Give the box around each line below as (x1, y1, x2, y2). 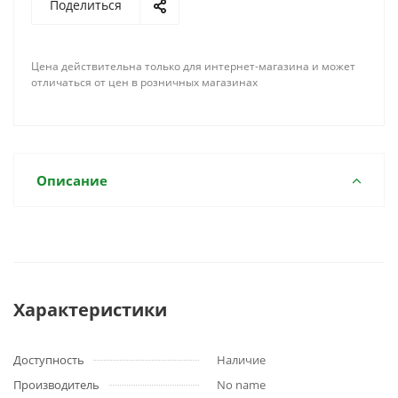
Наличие (217, 352, 266, 368)
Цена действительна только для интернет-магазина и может (31, 59, 355, 74)
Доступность (13, 352, 84, 368)
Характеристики (13, 298, 167, 322)
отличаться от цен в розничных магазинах (31, 75, 258, 90)
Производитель (13, 377, 99, 393)
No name (217, 377, 266, 393)
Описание (36, 171, 107, 189)
